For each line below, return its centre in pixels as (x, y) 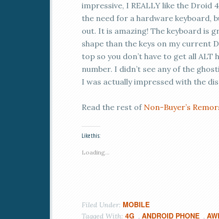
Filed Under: (102, 205)
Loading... (96, 152)
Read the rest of (113, 107)
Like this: (91, 136)
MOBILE (136, 204)
